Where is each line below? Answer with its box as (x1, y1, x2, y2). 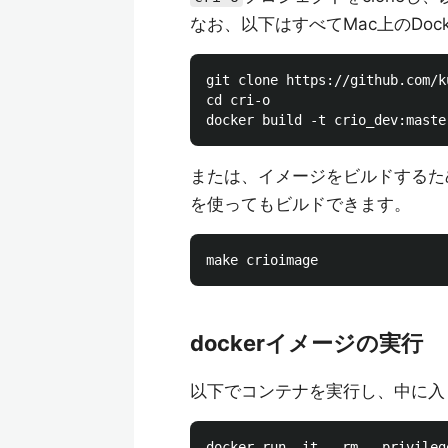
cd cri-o (206, 92, 270, 108)
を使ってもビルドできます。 (190, 194, 411, 214)
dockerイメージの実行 (190, 330, 423, 356)
